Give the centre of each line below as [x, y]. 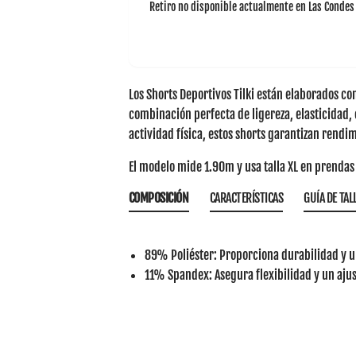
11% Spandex [176, 275]
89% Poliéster [179, 255]
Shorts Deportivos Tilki [200, 95]
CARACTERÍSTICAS [246, 198]
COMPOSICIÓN [159, 198]
